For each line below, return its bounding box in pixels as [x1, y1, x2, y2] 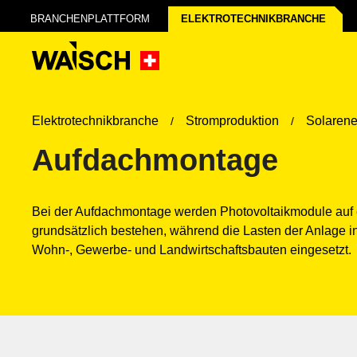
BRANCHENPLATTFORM [30, 13, 150, 25]
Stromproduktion [186, 114, 279, 127]
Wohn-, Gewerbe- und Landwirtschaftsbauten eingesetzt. [32, 243, 351, 257]
